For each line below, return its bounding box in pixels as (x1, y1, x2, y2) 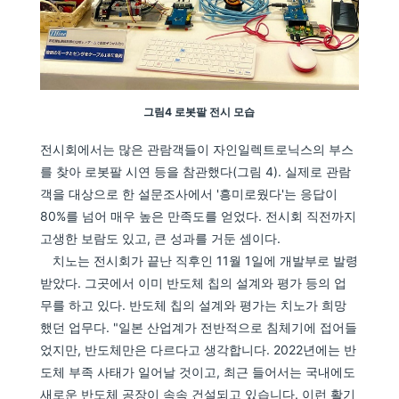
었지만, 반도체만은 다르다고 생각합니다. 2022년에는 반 (40, 342, 357, 358)
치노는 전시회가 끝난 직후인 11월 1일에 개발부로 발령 (40, 253, 359, 269)
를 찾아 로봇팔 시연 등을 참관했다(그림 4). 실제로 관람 (40, 164, 352, 180)
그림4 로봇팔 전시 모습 (143, 105, 256, 119)
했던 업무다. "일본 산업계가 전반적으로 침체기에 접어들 (40, 320, 358, 336)
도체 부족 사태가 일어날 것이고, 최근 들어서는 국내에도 (40, 364, 356, 380)
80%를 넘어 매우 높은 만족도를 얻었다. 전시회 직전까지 (40, 208, 357, 224)
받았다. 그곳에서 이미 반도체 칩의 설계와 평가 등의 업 (40, 275, 347, 291)
